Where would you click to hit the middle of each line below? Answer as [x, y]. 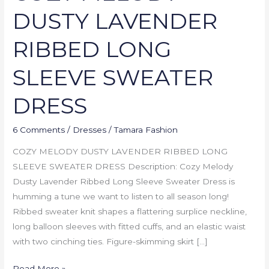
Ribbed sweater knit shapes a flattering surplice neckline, [130, 211]
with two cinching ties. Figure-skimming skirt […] [110, 241]
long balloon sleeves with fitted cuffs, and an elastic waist [129, 226]
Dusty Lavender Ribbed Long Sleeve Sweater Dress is [124, 181]
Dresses [90, 130]
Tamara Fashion [146, 130]
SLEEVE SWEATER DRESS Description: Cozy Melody [123, 166]
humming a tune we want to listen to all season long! [121, 196]
